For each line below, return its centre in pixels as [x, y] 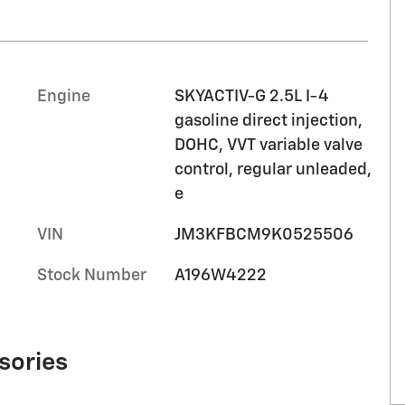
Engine [64, 97]
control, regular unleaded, [273, 170]
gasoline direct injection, [268, 121]
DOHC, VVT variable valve [268, 146]
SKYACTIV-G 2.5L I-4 [251, 97]
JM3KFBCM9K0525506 [264, 235]
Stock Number [92, 276]
